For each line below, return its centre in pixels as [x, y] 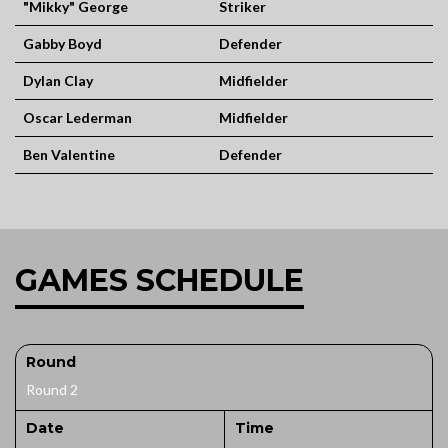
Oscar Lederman [77, 117]
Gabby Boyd [62, 43]
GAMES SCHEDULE [159, 280]
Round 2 [52, 389]
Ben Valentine [69, 154]
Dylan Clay [58, 80]
